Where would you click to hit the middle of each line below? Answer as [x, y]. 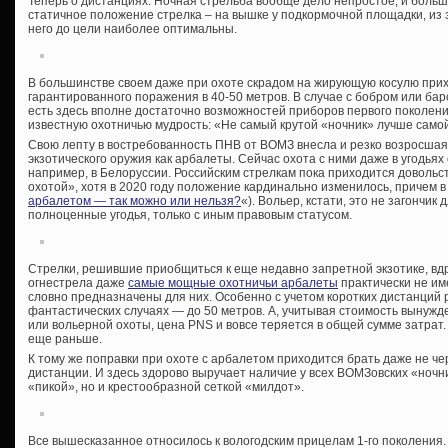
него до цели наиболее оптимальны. [132, 28]
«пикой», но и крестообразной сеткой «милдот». [166, 386]
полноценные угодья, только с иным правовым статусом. [190, 214]
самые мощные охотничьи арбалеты [233, 282]
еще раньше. [65, 338]
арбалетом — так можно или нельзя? [134, 200]
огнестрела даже [78, 282]
